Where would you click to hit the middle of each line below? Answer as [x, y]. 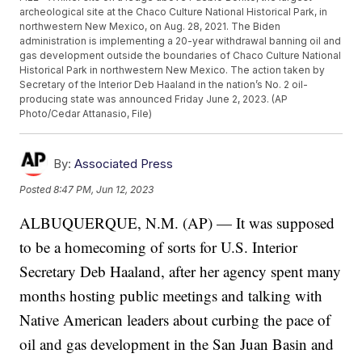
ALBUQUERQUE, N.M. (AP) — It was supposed [177, 223]
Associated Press [124, 164]
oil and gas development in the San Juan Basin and [177, 344]
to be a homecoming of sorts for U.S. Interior [159, 247]
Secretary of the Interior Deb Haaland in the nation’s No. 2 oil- [164, 85]
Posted [37, 189]
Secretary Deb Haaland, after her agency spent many [181, 271]
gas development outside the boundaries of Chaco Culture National [181, 56]
